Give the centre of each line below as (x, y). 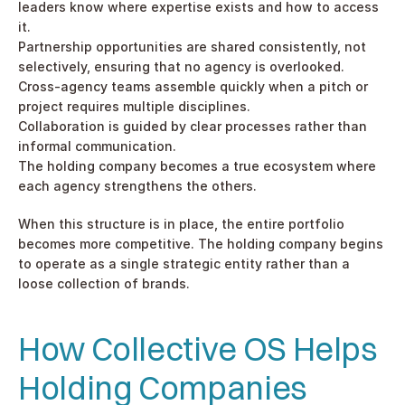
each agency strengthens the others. (137, 185)
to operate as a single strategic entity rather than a (184, 263)
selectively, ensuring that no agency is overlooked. (181, 66)
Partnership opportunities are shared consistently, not (192, 46)
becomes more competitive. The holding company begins (201, 243)
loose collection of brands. (104, 283)
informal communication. (97, 146)
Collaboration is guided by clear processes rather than (193, 126)
